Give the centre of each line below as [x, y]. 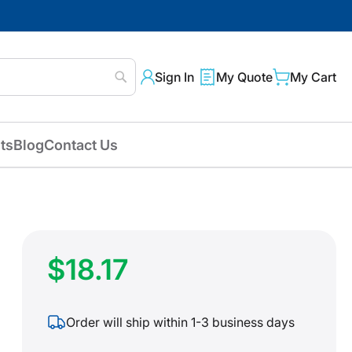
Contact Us [81, 145]
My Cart [313, 77]
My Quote [244, 77]
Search [138, 97]
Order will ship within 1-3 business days [180, 322]
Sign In [174, 77]
